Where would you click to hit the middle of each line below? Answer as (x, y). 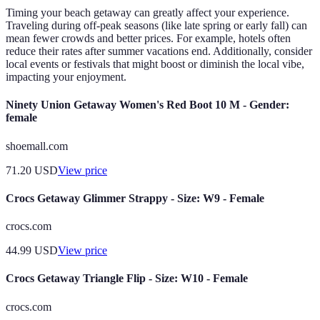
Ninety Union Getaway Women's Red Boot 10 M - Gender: (147, 105)
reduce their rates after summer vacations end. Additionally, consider (159, 51)
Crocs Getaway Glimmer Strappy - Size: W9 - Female (135, 198)
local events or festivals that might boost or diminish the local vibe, (155, 64)
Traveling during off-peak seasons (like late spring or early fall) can (156, 26)
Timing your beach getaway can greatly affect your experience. (147, 13)
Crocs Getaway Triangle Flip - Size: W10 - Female (127, 279)
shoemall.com (37, 146)
